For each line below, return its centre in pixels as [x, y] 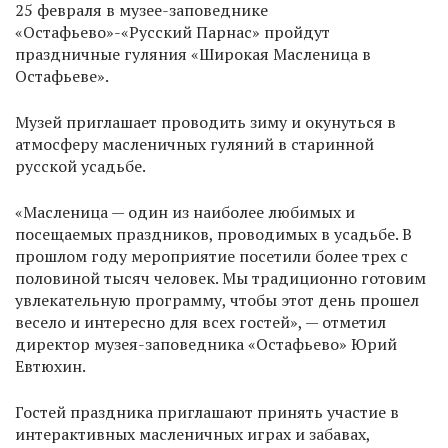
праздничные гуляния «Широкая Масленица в [193, 54]
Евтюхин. [50, 366]
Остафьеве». [62, 76]
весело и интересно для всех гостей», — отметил [200, 322]
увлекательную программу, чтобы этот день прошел [217, 300]
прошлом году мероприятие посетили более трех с [211, 256]
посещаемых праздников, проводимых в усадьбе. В [213, 234]
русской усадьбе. [80, 166]
